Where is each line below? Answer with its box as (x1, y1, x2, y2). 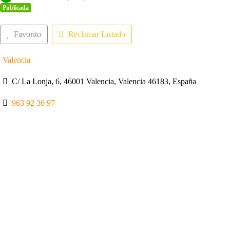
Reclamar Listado (68, 30, 125, 39)
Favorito (13, 30, 41, 39)
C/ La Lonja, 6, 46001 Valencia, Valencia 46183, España (12, 76, 197, 86)
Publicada (2, 4, 29, 12)
